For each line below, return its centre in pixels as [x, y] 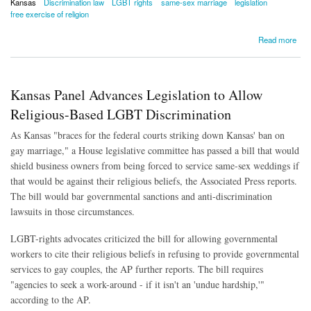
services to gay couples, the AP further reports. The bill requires [137, 269]
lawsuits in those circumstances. [73, 211]
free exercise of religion [50, 14]
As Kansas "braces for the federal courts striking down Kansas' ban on [148, 135]
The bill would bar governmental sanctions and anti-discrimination [141, 196]
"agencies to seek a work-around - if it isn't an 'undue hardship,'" [137, 284]
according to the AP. [51, 299]
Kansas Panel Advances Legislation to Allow [136, 94]
